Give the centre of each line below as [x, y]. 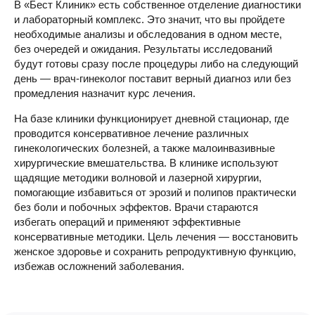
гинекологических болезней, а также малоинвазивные [144, 148]
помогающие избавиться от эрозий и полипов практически [155, 193]
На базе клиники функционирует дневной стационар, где [152, 119]
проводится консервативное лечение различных [131, 134]
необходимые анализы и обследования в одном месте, [148, 34]
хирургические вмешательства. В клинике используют [146, 163]
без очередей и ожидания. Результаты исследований [143, 49]
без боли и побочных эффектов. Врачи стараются [136, 207]
